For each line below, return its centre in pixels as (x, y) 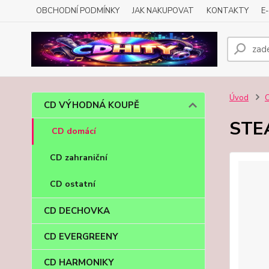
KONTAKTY (228, 11)
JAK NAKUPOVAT (163, 11)
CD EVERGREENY (81, 237)
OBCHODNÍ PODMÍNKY (78, 11)
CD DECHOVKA (77, 211)
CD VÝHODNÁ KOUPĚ (92, 105)
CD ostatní (73, 184)
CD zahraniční (79, 158)
